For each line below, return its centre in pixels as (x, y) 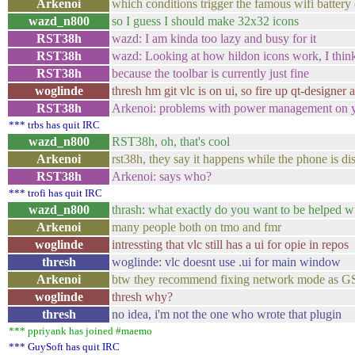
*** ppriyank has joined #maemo (80, 331)
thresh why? (142, 297)
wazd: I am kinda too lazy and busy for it (214, 38)
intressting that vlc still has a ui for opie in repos (230, 244)
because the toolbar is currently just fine (210, 73)
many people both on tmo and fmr (197, 227)
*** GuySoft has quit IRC (64, 347)
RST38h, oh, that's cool (171, 141)
